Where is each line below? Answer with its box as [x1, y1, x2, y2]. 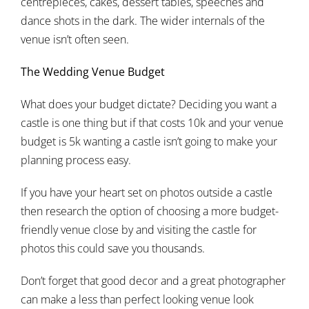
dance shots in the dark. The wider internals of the [21, 13, 265, 28]
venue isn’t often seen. [21, 32, 129, 47]
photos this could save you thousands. [21, 241, 205, 256]
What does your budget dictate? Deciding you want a [21, 97, 277, 112]
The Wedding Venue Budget [21, 64, 165, 79]
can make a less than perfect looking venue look [21, 292, 254, 307]
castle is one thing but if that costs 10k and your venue [21, 115, 283, 130]
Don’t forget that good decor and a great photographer [21, 273, 286, 288]
